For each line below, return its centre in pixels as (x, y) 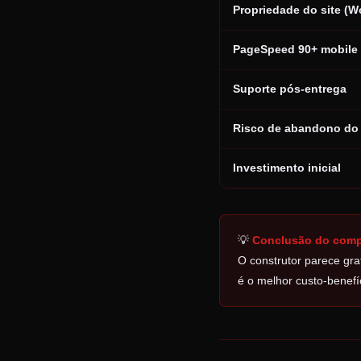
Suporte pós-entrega (290, 89)
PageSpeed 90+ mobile (295, 50)
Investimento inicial (287, 168)
